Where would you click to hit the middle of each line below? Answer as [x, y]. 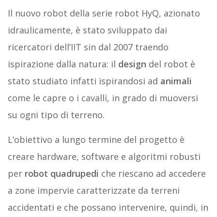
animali [176, 81]
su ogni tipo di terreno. [56, 115]
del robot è [170, 64]
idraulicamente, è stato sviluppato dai [87, 30]
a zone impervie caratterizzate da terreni [93, 191]
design [132, 64]
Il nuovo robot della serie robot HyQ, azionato [104, 13]
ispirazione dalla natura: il [63, 64]
